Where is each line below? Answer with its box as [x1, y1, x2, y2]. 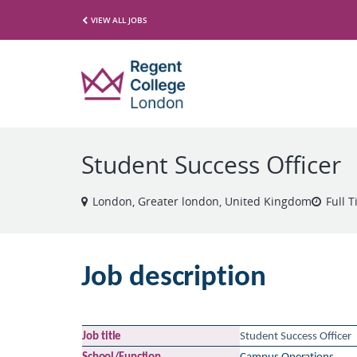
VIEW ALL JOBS [91, 14, 147, 25]
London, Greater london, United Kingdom [92, 194, 312, 209]
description [129, 263, 266, 292]
